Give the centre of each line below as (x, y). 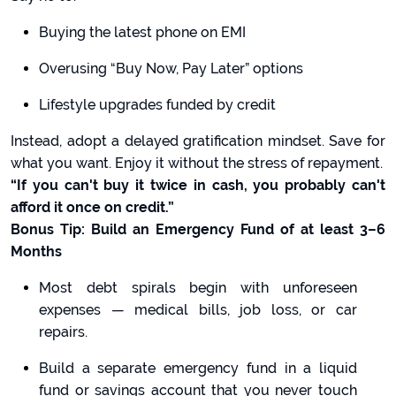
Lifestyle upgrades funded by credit (157, 105)
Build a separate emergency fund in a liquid (198, 368)
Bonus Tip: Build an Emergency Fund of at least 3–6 (198, 229)
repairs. (63, 332)
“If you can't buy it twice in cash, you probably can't (198, 185)
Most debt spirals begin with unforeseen (198, 288)
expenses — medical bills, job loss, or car (198, 310)
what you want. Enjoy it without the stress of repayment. (197, 163)
